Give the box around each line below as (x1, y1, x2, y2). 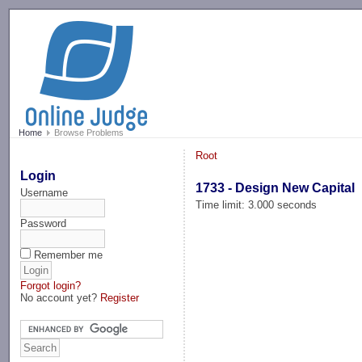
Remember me (34, 248, 103, 261)
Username (20, 186, 69, 199)
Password (20, 217, 67, 229)
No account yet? (20, 291, 101, 304)
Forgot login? (20, 279, 82, 292)
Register (100, 291, 140, 304)
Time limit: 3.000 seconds (196, 198, 318, 211)
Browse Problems (51, 128, 124, 138)
